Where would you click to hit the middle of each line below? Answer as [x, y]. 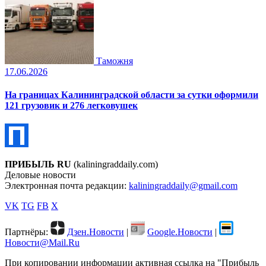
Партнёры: [26, 232]
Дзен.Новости [96, 232]
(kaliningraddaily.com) [115, 164]
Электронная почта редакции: [67, 186]
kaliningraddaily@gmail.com [183, 186]
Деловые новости [40, 175]
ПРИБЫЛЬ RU [38, 164]
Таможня [115, 61]
